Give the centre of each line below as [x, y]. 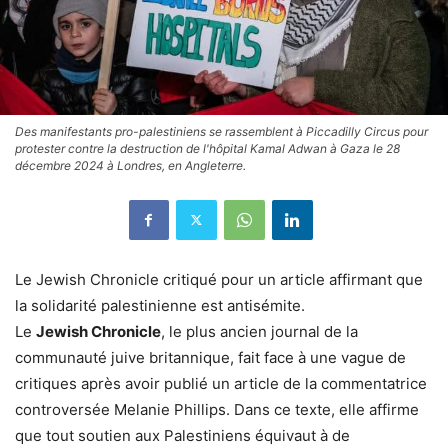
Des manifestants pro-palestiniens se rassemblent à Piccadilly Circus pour [221, 131]
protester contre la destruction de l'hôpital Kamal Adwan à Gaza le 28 [207, 148]
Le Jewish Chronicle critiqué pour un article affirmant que [219, 279]
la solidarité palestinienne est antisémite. [160, 305]
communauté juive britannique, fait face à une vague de [210, 357]
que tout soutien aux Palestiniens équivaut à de [182, 435]
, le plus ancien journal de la [259, 331]
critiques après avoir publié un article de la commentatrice [221, 383]
